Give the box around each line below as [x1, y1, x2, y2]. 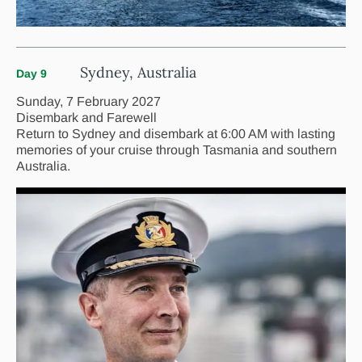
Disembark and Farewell [16, 111, 157, 125]
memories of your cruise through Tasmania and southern [16, 143, 337, 158]
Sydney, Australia [80, 63, 196, 82]
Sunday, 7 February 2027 [16, 95, 161, 109]
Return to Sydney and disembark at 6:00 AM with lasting [16, 127, 335, 141]
